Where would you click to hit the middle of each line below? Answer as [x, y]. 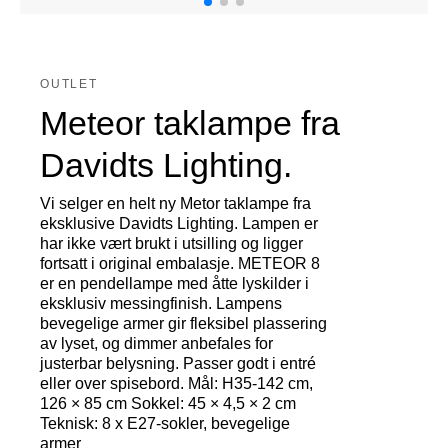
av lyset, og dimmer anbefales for [156, 344]
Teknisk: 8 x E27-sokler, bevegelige [165, 424]
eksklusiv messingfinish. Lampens [161, 304]
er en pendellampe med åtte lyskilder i [174, 284]
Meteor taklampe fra [190, 123]
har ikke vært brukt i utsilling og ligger [171, 244]
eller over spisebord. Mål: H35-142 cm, [176, 384]
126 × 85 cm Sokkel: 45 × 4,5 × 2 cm [168, 404]
